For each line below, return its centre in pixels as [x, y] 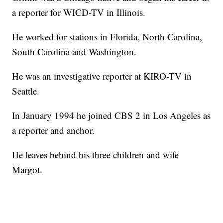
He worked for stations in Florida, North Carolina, [107, 37]
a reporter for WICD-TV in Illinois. [79, 12]
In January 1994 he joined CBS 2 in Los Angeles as [111, 115]
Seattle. [26, 91]
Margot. [27, 170]
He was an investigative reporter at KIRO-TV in [102, 76]
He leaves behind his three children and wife [96, 155]
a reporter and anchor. [54, 130]
